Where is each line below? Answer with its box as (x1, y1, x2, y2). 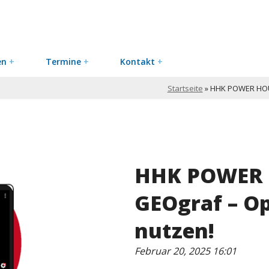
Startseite (167, 83, 203, 94)
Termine (46, 56, 82, 67)
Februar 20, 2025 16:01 (134, 244, 237, 258)
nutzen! (134, 217, 214, 245)
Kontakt (120, 56, 156, 67)
